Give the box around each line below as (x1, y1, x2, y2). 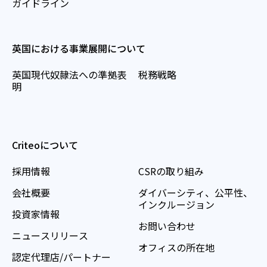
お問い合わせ (138, 219, 195, 234)
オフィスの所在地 (138, 240, 215, 255)
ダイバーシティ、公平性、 (138, 185, 253, 200)
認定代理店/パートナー (12, 250, 111, 265)
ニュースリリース (12, 228, 88, 243)
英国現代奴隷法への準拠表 (12, 67, 126, 82)
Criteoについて (12, 138, 78, 153)
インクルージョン (138, 197, 215, 212)
